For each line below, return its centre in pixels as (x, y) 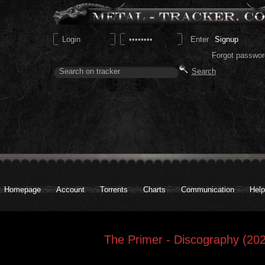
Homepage (22, 190)
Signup (226, 39)
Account (70, 190)
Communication (208, 190)
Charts (154, 190)
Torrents (114, 190)
